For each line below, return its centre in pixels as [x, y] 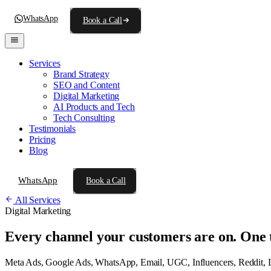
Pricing [42, 139]
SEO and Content [87, 85]
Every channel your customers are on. [123, 236]
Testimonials [53, 129]
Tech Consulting [84, 118]
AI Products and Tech [94, 107]
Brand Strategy [81, 74]
